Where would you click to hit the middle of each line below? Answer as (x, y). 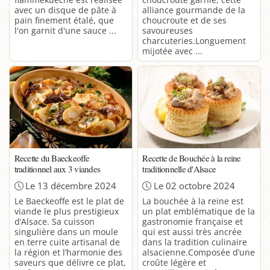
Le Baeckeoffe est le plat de (69, 201)
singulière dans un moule (66, 232)
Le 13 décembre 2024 (71, 186)
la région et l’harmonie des (68, 253)
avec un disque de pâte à (65, 10)
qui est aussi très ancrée (192, 232)
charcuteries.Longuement (194, 41)
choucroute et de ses (185, 20)
